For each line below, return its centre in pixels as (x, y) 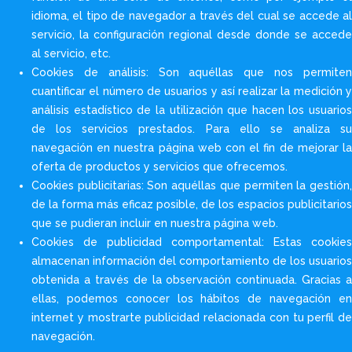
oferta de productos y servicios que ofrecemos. (159, 166)
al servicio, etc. (71, 53)
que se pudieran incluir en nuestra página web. (155, 223)
